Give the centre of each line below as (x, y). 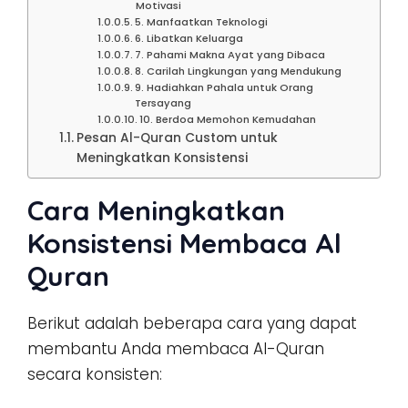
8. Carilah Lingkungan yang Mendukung (238, 71)
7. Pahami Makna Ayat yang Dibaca (229, 54)
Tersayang (163, 102)
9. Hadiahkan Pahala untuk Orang (224, 87)
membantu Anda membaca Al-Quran (176, 348)
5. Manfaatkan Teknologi (201, 21)
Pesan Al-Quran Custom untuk (177, 138)
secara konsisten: (95, 374)
